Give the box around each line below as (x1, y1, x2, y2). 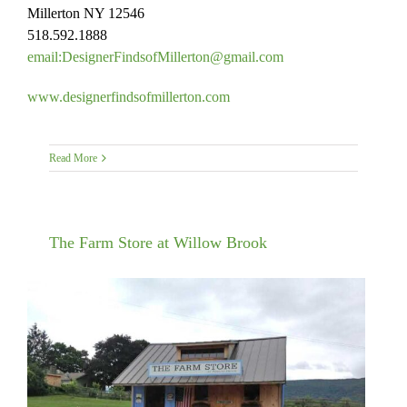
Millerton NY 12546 (27, 5, 144, 22)
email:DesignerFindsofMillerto (27, 49, 203, 65)
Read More (48, 152, 97, 165)
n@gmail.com (203, 49, 283, 65)
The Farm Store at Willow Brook (48, 233, 267, 253)
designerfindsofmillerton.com (63, 89, 230, 105)
